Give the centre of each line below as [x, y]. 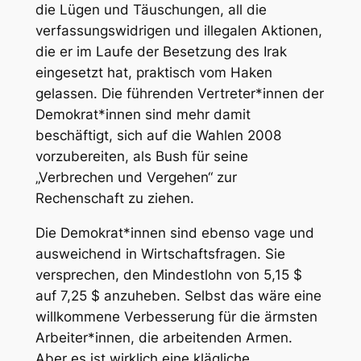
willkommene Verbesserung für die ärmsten [176, 316]
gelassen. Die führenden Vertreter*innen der [179, 93]
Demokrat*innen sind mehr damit [143, 114]
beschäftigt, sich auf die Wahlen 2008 [158, 135]
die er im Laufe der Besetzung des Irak [161, 51]
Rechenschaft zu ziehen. [114, 198]
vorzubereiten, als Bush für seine [141, 156]
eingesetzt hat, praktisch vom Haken [154, 72]
